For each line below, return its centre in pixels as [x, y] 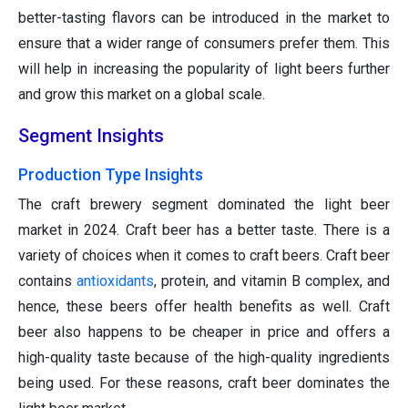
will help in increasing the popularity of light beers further [204, 69]
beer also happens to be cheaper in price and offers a [204, 332]
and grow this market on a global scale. [142, 95]
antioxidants [116, 281]
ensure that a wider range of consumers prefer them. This [204, 44]
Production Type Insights [111, 175]
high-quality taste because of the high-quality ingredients [204, 358]
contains [48, 281]
